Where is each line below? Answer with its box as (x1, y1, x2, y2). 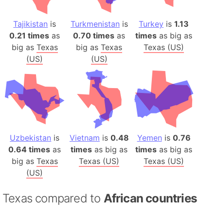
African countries (103, 191, 197, 206)
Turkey (139, 18, 164, 29)
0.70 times (73, 30, 115, 40)
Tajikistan (13, 18, 48, 29)
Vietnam (69, 133, 100, 143)
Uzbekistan (10, 133, 52, 143)
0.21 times (9, 30, 50, 40)
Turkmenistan (70, 18, 120, 29)
